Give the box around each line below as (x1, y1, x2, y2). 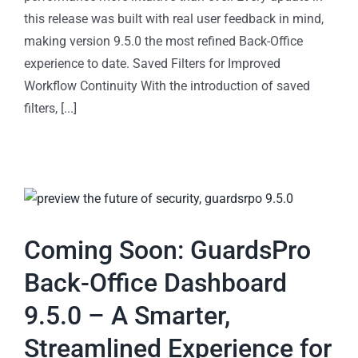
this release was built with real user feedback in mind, (24, 11, 324, 27)
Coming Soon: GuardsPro (24, 235, 311, 266)
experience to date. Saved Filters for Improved (24, 56, 280, 72)
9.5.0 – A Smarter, (24, 300, 230, 332)
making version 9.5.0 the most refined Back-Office (24, 34, 303, 50)
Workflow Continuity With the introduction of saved (24, 78, 310, 94)
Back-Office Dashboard (24, 268, 287, 299)
